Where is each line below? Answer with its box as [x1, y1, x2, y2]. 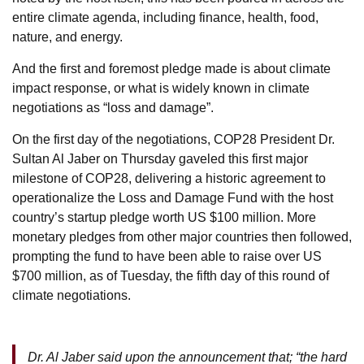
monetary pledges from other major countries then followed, [12, 229, 352, 244]
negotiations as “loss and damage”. [12, 100, 217, 115]
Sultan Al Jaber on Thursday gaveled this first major [12, 151, 308, 166]
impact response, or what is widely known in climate [12, 80, 310, 95]
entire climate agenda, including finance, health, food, [12, 10, 318, 24]
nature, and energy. [12, 29, 123, 44]
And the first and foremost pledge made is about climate [12, 61, 331, 76]
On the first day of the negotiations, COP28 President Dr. [12, 132, 335, 146]
